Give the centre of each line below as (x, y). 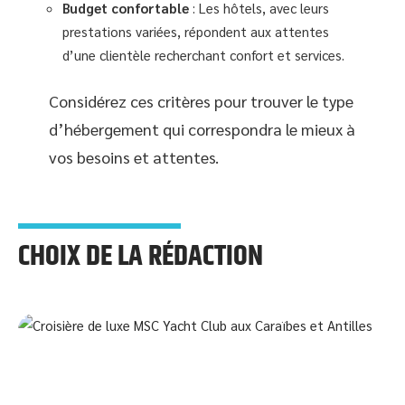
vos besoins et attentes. (134, 157)
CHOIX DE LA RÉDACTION (141, 257)
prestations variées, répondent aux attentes (196, 31)
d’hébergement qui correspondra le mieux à (202, 129)
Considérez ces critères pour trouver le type (201, 101)
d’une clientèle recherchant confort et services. (203, 54)
